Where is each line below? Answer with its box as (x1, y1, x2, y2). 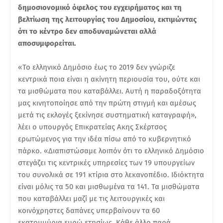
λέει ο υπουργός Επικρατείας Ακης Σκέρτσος (18, 122, 167, 131)
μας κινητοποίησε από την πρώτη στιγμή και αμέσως (18, 98, 196, 108)
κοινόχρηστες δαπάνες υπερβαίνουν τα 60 (18, 206, 160, 215)
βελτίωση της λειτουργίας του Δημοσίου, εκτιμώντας (18, 14, 197, 24)
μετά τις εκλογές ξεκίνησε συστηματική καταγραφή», (18, 110, 197, 119)
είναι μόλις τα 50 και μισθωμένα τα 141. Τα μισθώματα (18, 182, 200, 191)
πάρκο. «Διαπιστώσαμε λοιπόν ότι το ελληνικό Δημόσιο (18, 146, 204, 155)
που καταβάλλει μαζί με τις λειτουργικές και (18, 194, 165, 203)
